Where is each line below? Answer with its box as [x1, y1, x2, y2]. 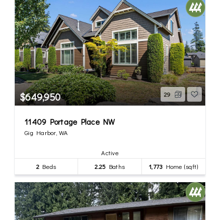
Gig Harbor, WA [25, 128, 68, 137]
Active [101, 148, 119, 157]
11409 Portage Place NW [25, 116, 115, 127]
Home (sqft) [163, 162, 198, 170]
